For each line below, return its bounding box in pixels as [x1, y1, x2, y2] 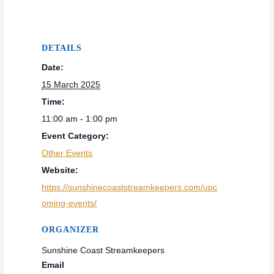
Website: [42, 165, 79, 175]
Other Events [42, 147, 93, 158]
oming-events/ [42, 198, 97, 208]
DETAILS [42, 43, 83, 53]
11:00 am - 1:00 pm [42, 113, 118, 124]
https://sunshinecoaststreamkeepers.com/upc [42, 182, 218, 192]
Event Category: [42, 130, 109, 141]
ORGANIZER [42, 224, 100, 234]
